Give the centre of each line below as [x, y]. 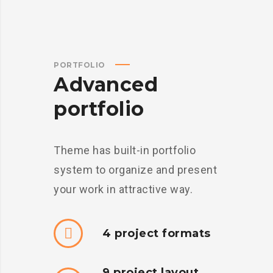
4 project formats [157, 233]
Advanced [106, 84]
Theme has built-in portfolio [125, 150]
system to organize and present [135, 169]
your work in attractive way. [123, 189]
